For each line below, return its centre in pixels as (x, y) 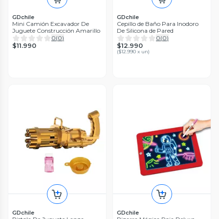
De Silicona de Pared (145, 30)
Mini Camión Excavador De (51, 23)
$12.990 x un (133, 51)
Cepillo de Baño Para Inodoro (158, 23)
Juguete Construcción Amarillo (56, 30)
